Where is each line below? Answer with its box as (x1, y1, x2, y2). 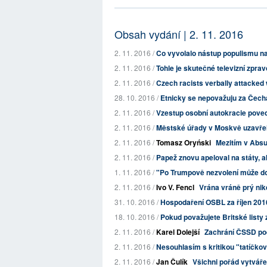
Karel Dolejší (156, 226, 200, 237)
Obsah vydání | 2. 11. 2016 (114, 26, 243, 42)
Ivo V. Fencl (156, 182, 194, 193)
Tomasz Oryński (156, 137, 211, 148)
